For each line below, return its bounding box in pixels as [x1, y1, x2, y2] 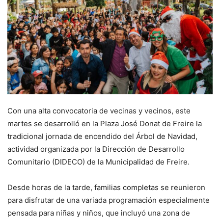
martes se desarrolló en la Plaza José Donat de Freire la [7, 118, 202, 128]
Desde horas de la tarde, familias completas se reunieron [7, 182, 205, 192]
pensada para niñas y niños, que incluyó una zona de [7, 208, 190, 218]
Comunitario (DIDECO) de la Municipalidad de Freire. [7, 157, 190, 166]
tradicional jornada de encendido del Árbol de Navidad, [7, 131, 197, 141]
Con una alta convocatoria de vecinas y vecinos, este [7, 106, 191, 115]
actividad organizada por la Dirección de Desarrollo [7, 144, 185, 154]
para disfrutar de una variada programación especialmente [7, 195, 210, 205]
